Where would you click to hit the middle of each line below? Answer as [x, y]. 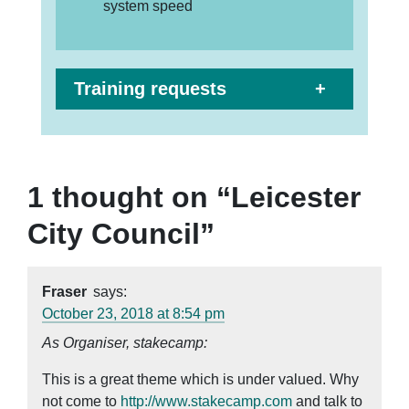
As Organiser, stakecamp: [125, 342]
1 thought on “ [129, 197]
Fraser [64, 291]
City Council [114, 233]
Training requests [150, 88]
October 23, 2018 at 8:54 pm [133, 313]
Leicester [296, 197]
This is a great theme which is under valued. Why [200, 379]
